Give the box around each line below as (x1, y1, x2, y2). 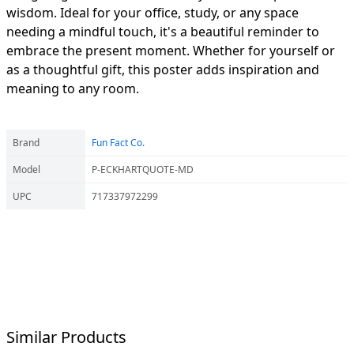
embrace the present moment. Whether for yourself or (6, 42, 335, 59)
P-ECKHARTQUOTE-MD (92, 163, 194, 176)
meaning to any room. (6, 80, 139, 97)
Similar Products (6, 326, 126, 348)
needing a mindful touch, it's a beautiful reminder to (6, 23, 319, 40)
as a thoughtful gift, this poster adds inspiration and (6, 61, 319, 78)
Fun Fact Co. (92, 136, 145, 149)
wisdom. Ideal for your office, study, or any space (6, 4, 299, 21)
